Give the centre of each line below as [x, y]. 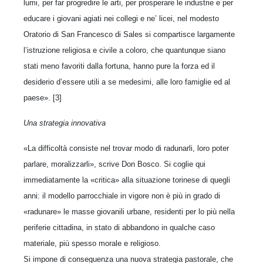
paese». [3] [43, 97]
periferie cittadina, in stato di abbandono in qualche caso [119, 227]
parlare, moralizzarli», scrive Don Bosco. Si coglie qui [114, 164]
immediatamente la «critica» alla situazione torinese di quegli [127, 180]
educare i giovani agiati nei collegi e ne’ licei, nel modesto [121, 18]
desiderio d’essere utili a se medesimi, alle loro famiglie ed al [127, 82]
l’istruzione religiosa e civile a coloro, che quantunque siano [124, 50]
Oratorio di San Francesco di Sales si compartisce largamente [129, 34]
